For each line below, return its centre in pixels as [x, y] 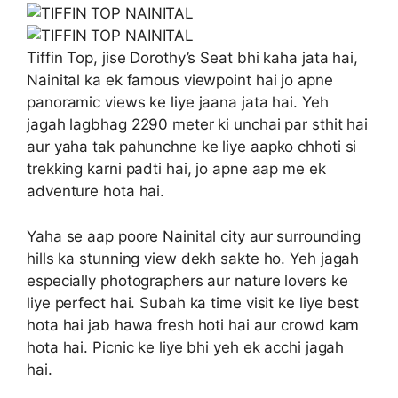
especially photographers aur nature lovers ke [187, 280]
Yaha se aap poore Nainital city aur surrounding [194, 236]
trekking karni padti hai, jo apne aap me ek [176, 169]
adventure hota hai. [96, 191]
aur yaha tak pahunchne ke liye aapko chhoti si [192, 147]
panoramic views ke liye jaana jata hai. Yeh [178, 103]
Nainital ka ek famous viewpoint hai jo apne [180, 80]
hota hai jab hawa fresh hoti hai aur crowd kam [193, 325]
